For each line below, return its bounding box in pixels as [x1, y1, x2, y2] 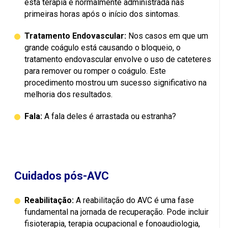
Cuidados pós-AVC [14, 169, 109, 183]
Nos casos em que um [126, 31, 208, 41]
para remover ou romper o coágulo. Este [24, 66, 166, 76]
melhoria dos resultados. [24, 90, 112, 100]
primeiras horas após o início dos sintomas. [24, 9, 180, 19]
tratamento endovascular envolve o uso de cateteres [24, 54, 211, 65]
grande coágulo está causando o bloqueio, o [24, 43, 181, 53]
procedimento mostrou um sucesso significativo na [24, 78, 207, 88]
